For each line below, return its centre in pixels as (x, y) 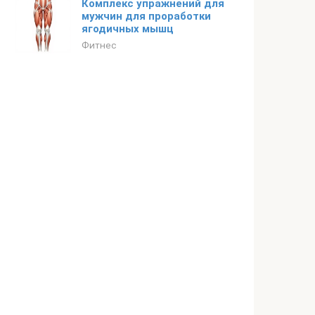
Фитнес (99, 45)
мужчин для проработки (146, 16)
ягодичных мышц (128, 29)
